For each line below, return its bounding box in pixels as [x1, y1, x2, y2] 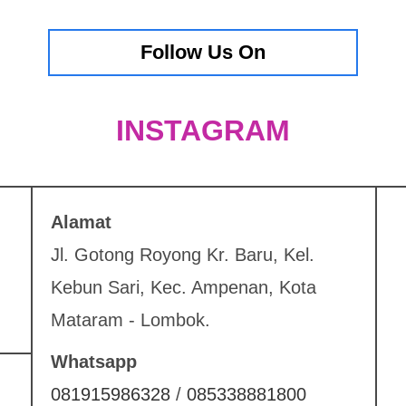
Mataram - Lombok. [51, 310, 210, 330]
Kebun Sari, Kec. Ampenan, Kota [51, 277, 316, 297]
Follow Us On [140, 41, 266, 63]
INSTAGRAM [116, 114, 290, 147]
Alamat [51, 212, 111, 232]
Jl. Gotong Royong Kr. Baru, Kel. [51, 245, 314, 265]
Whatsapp [51, 352, 137, 372]
